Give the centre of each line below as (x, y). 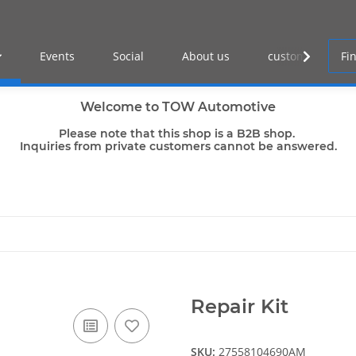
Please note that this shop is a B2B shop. (178, 134)
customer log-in (310, 56)
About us (206, 56)
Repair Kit (240, 307)
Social (129, 56)
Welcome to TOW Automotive (178, 107)
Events (58, 56)
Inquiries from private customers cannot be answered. (178, 147)
